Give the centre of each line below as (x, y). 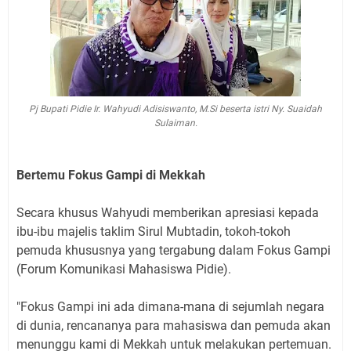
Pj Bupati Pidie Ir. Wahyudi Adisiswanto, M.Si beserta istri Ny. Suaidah (175, 109)
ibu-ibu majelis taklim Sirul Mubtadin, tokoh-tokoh (154, 231)
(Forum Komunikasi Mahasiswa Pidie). (124, 269)
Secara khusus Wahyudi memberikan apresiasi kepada (168, 212)
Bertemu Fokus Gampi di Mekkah (111, 175)
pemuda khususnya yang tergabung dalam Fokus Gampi (174, 250)
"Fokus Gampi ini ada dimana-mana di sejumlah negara (170, 306)
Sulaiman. (175, 123)
